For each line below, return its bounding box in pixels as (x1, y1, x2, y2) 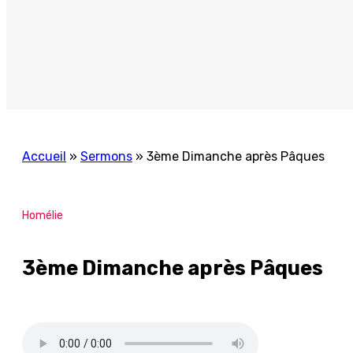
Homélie (22, 209, 63, 222)
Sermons (80, 149, 132, 164)
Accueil (22, 149, 66, 164)
